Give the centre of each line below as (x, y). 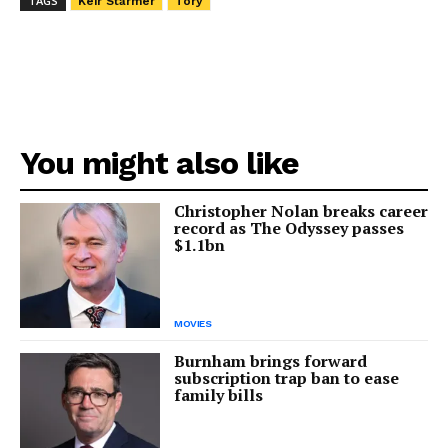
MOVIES (192, 324)
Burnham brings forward (270, 361)
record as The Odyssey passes (289, 227)
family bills (218, 395)
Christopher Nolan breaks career (301, 210)
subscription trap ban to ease (286, 378)
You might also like (159, 162)
